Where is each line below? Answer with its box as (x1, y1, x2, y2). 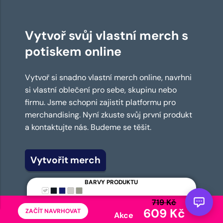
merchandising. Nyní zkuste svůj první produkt (25, 109, 192, 120)
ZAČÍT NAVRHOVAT (25, 207, 81, 215)
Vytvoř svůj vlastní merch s (25, 27, 188, 44)
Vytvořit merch (30, 153, 101, 166)
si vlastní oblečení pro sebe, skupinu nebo (25, 84, 177, 95)
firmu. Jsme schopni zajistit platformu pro (25, 97, 176, 108)
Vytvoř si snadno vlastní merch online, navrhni (25, 72, 192, 83)
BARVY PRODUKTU (85, 178, 138, 186)
